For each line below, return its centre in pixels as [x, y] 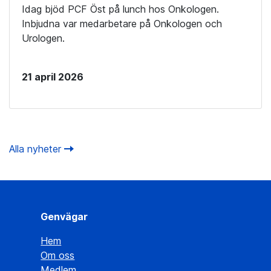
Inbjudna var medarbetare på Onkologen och [122, 23]
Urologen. [45, 38]
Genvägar [64, 216]
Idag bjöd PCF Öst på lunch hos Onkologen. [120, 9]
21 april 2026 [53, 77]
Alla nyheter [37, 149]
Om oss [58, 255]
